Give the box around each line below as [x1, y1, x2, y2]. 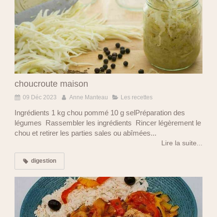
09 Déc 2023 [23, 94, 57, 101]
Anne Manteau [69, 94, 108, 101]
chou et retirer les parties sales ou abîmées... [15, 129, 156, 138]
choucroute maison [15, 79, 88, 89]
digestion [31, 157, 56, 165]
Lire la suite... [161, 139, 202, 147]
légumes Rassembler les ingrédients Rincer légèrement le [15, 119, 201, 127]
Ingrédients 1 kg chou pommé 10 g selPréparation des [15, 108, 185, 117]
